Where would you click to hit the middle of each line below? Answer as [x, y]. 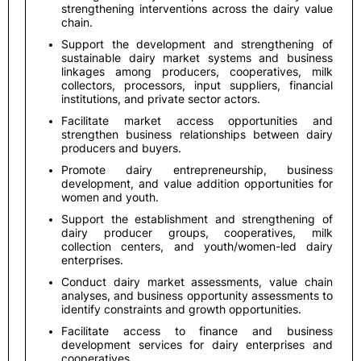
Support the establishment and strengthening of [197, 219]
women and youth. [110, 197]
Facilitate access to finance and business [197, 331]
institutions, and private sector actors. [161, 99]
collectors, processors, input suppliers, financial [197, 85]
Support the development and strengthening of [197, 44]
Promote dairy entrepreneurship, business [197, 170]
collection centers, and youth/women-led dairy [197, 246]
